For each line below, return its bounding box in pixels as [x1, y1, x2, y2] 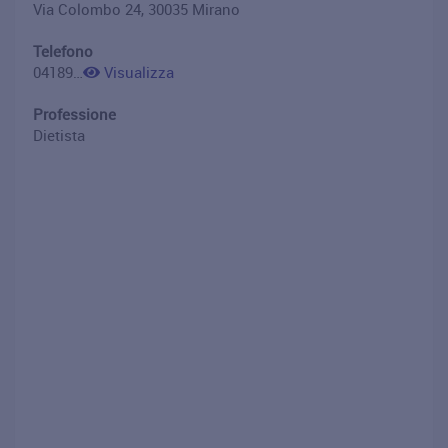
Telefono [33, 41, 93, 61]
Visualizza [100, 62, 174, 82]
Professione [33, 104, 116, 124]
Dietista [33, 125, 85, 145]
